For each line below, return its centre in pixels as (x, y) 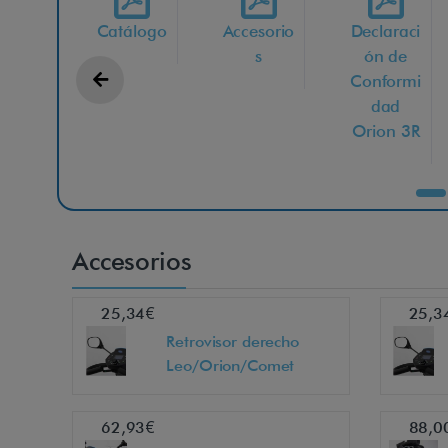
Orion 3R (385, 131)
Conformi (385, 81)
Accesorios (132, 261)
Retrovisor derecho (232, 342)
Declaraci (385, 31)
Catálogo (131, 31)
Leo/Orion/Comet (230, 366)
